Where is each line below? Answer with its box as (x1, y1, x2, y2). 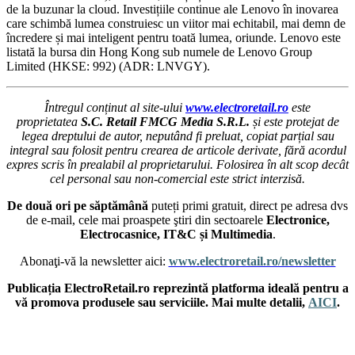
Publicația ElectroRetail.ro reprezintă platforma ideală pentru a (6, 281, 349, 296)
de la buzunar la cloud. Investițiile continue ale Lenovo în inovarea (6, 2, 338, 17)
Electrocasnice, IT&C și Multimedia (79, 227, 273, 242)
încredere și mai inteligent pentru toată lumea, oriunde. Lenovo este (6, 31, 341, 45)
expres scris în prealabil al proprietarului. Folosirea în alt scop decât (6, 158, 349, 172)
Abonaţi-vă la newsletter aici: (19, 254, 169, 269)
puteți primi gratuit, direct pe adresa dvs (148, 199, 348, 213)
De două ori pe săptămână (7, 199, 148, 213)
